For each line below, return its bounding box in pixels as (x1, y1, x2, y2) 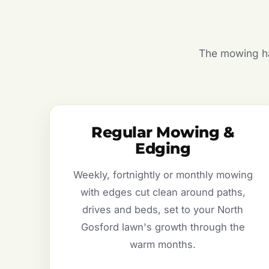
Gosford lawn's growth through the (80, 221, 245, 234)
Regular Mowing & (91, 123, 235, 142)
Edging (135, 139, 191, 158)
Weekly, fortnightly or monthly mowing (73, 169, 253, 181)
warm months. (130, 238, 196, 251)
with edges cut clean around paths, (80, 186, 246, 199)
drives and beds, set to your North (82, 204, 244, 216)
